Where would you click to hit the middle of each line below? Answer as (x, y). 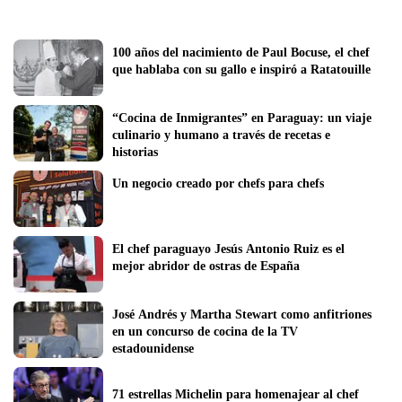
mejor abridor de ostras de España (206, 266)
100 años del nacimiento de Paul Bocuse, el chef (241, 52)
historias (135, 152)
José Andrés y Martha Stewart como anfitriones (242, 314)
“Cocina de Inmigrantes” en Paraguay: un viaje (242, 118)
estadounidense (153, 348)
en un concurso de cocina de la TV (205, 331)
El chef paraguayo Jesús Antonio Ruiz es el (228, 249)
